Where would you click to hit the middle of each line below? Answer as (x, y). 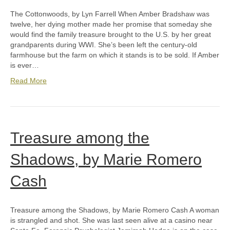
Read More (28, 81)
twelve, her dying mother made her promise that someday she (111, 24)
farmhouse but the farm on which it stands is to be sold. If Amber (115, 55)
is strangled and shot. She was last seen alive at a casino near (111, 221)
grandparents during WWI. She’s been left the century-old (104, 45)
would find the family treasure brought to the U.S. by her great (111, 35)
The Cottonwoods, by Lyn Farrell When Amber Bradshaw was (110, 14)
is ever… (25, 65)
